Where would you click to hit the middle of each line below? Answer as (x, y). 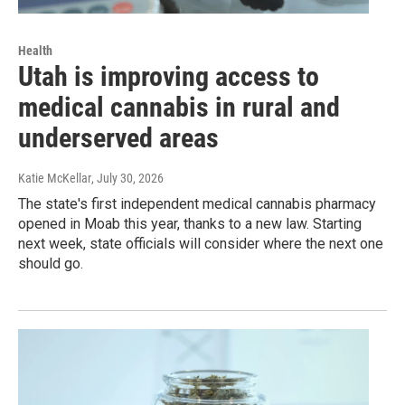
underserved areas (118, 138)
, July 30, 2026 (127, 179)
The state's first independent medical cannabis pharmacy (197, 204)
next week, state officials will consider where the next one (201, 244)
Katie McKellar (55, 179)
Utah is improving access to (169, 77)
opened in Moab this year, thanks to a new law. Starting (190, 224)
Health (35, 51)
